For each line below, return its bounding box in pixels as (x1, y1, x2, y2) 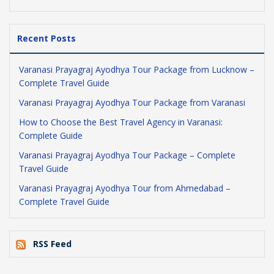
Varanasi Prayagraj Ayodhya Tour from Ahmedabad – (19, 182, 231, 194)
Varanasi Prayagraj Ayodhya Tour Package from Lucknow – (19, 64, 254, 75)
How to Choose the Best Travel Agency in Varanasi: (19, 116, 223, 128)
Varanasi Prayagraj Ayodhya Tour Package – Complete (19, 149, 235, 161)
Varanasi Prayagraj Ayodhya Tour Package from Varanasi (19, 97, 245, 108)
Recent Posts (17, 32, 76, 44)
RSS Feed (33, 238, 72, 250)
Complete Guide (19, 130, 83, 141)
